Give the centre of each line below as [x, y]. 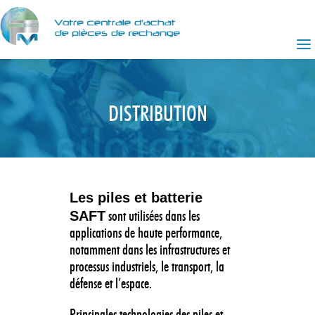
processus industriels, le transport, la [147, 268]
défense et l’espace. [111, 285]
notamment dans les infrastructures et [150, 251]
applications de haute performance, [146, 234]
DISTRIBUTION [157, 115]
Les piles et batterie [136, 198]
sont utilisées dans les [153, 217]
